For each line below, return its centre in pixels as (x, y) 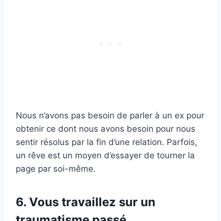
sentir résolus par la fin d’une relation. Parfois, (107, 142)
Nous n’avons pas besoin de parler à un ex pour (110, 116)
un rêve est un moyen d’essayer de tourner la (105, 156)
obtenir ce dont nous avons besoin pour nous (106, 129)
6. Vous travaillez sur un (86, 202)
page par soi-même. (56, 169)
